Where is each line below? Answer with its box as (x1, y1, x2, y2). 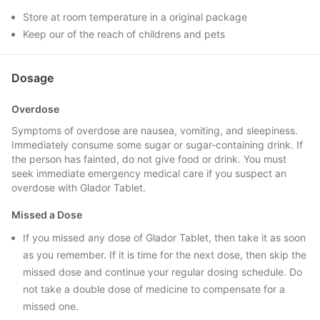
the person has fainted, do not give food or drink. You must (11, 153, 286, 165)
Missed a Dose (11, 209, 82, 221)
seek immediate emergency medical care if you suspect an (11, 167, 286, 179)
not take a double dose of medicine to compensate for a (23, 283, 285, 295)
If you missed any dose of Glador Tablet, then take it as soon (23, 231, 306, 244)
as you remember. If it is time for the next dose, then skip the (23, 249, 306, 261)
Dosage (11, 71, 54, 85)
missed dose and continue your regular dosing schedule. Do (23, 266, 302, 278)
